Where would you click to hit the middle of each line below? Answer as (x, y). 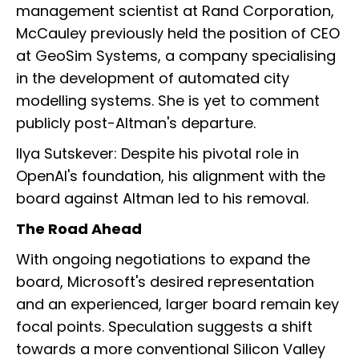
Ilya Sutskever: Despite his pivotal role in (157, 154)
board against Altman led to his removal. (162, 199)
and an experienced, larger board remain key (177, 305)
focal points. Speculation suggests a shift (164, 327)
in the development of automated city (153, 79)
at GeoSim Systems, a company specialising (176, 56)
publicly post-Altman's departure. (136, 123)
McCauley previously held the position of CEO (178, 34)
